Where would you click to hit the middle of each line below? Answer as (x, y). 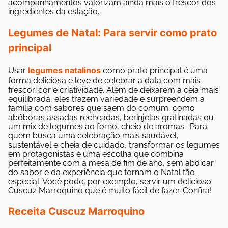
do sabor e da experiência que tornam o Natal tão (102, 172)
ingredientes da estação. (55, 12)
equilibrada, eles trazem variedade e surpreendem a (106, 99)
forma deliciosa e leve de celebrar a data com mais (104, 80)
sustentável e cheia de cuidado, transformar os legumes (114, 145)
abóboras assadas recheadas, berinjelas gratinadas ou (111, 117)
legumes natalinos (64, 70)
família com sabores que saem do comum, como (102, 108)
